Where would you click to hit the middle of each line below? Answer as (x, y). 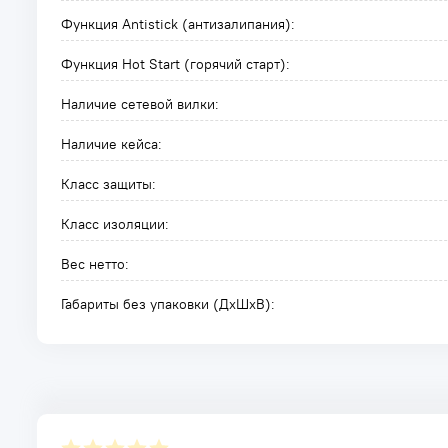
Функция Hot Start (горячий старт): (175, 64)
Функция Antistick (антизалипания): (178, 24)
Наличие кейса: (111, 144)
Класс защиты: (108, 184)
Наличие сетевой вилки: (140, 104)
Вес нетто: (95, 264)
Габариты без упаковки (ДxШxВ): (168, 304)
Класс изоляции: (115, 224)
